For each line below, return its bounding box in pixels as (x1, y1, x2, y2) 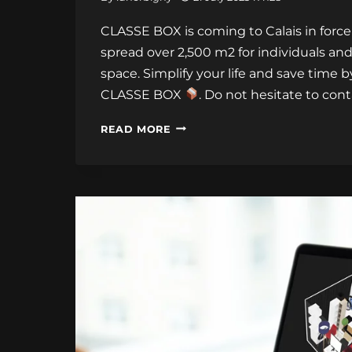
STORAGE (170, 185, 225, 197)
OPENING (170, 121, 224, 134)
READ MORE (101, 123, 171, 135)
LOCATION (170, 206, 230, 218)
